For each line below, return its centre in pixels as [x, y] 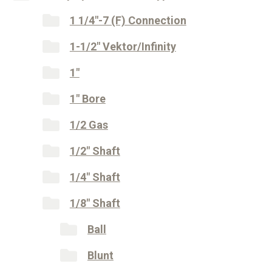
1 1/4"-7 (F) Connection [128, 21]
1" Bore [87, 99]
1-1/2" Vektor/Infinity [123, 47]
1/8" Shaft [95, 203]
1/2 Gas [89, 125]
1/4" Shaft [95, 177]
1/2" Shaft [95, 151]
